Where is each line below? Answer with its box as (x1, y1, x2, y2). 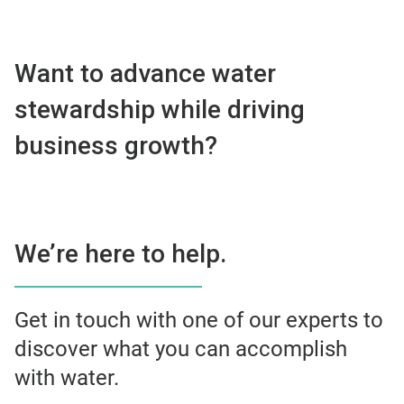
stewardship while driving (14, 95, 305, 125)
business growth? (14, 131, 217, 161)
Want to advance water (14, 59, 276, 89)
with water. (14, 365, 119, 391)
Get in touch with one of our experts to (14, 308, 383, 334)
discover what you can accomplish (14, 336, 347, 363)
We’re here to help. (14, 239, 226, 270)
